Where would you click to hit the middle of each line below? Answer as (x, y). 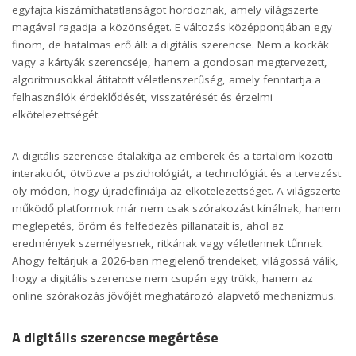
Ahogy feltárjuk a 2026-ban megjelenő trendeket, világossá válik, (175, 260)
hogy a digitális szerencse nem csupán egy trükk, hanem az (163, 278)
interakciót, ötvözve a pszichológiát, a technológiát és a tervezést (176, 173)
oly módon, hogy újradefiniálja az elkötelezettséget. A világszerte (176, 190)
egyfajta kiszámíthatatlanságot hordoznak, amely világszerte (165, 9)
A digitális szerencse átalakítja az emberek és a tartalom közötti (172, 155)
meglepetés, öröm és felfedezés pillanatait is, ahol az (148, 225)
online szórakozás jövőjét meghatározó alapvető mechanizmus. (174, 295)
